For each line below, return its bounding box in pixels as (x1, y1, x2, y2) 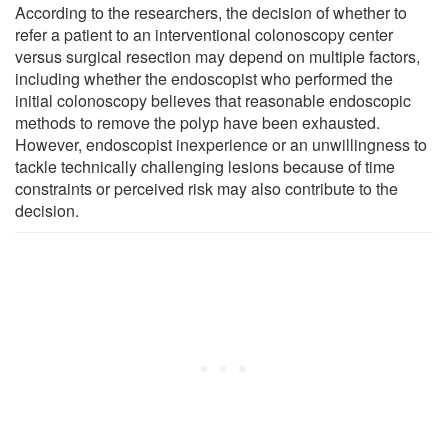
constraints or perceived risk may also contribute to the (15, 176, 398, 200)
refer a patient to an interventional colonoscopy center (15, 22, 393, 46)
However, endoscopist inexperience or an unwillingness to (15, 132, 427, 156)
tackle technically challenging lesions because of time (15, 154, 395, 178)
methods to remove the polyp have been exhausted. (15, 110, 380, 134)
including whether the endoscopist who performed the (15, 66, 393, 90)
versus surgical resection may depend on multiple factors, (15, 44, 420, 68)
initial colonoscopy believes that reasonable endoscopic (15, 88, 411, 112)
